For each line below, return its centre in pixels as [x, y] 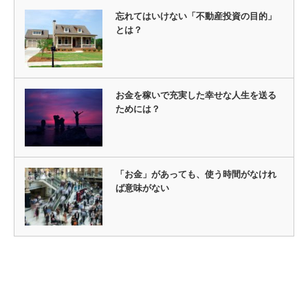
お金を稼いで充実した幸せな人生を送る [196, 95]
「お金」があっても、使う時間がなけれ [196, 175]
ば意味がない [142, 188]
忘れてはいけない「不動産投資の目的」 [196, 16]
